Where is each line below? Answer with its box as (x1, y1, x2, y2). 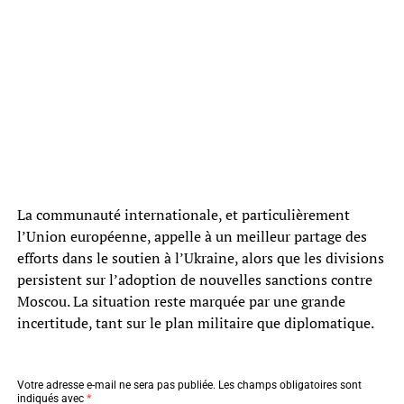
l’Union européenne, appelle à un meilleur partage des (16, 225, 367, 246)
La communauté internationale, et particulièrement (16, 204, 350, 225)
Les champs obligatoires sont (217, 378, 362, 391)
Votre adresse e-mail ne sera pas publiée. (16, 378, 216, 391)
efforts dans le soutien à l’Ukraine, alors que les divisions (16, 247, 384, 268)
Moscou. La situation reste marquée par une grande (16, 290, 345, 311)
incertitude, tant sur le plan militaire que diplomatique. (16, 312, 374, 333)
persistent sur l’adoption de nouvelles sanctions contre (16, 269, 372, 289)
